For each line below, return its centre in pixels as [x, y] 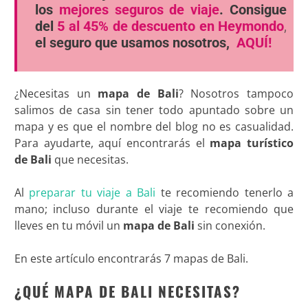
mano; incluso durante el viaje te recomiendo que [154, 209]
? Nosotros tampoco [236, 93]
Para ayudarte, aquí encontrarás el [112, 143]
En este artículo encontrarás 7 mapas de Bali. [131, 258]
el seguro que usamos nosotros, [134, 42]
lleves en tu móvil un [68, 225]
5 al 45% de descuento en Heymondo [171, 26]
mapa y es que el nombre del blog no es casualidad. [154, 126]
